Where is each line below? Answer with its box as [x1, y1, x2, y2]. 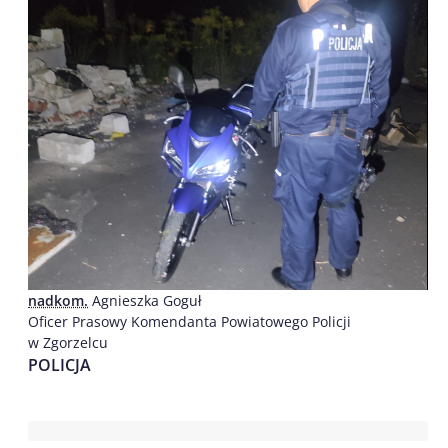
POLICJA [28, 353, 91, 376]
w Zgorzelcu [28, 332, 108, 352]
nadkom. [28, 290, 88, 310]
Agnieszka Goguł [88, 290, 202, 310]
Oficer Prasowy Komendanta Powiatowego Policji [28, 311, 351, 331]
